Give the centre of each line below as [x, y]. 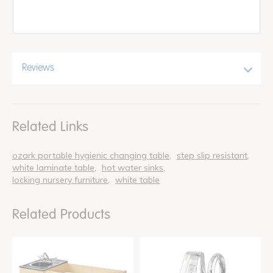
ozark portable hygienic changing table [91, 155]
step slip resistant [212, 155]
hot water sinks [133, 167]
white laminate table [53, 167]
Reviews [38, 68]
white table [137, 179]
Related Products [61, 214]
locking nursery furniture [60, 179]
